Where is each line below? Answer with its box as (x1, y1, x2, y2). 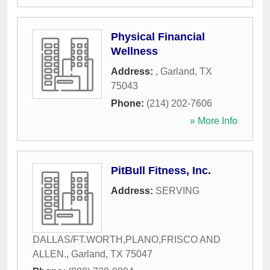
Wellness (111, 45, 158, 57)
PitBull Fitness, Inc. (111, 165, 211, 177)
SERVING (155, 186, 199, 196)
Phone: (111, 98, 146, 108)
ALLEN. (33, 249, 66, 259)
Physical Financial (111, 31, 205, 43)
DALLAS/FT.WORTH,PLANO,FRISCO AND (33, 234, 221, 245)
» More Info (190, 116, 237, 126)
